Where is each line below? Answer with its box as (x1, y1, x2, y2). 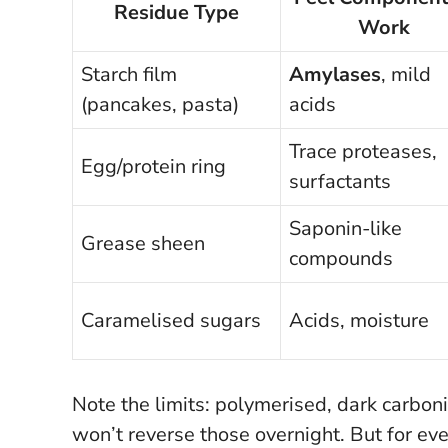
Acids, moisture (289, 306, 429, 334)
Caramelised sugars (81, 306, 261, 334)
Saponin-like (289, 214, 402, 242)
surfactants (289, 167, 391, 195)
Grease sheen (81, 229, 205, 257)
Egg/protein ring (81, 152, 226, 180)
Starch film (81, 60, 177, 88)
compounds (289, 244, 393, 272)
